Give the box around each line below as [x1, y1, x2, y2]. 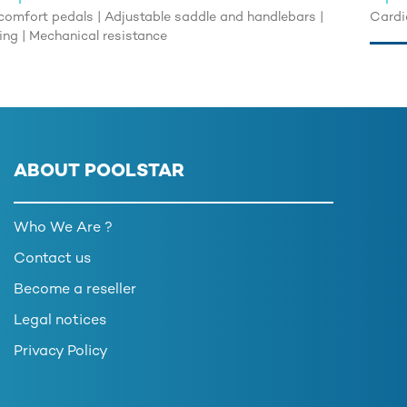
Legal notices [14, 313, 106, 329]
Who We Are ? [14, 221, 113, 236]
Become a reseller [14, 283, 136, 298]
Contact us [14, 252, 91, 267]
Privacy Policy [14, 344, 108, 360]
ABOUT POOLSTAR [14, 163, 184, 182]
